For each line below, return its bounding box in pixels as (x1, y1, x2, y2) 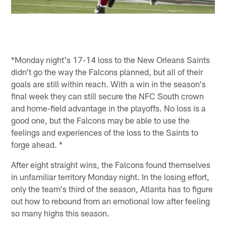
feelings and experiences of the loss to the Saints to (11, 127, 199, 137)
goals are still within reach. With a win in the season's (11, 78, 206, 89)
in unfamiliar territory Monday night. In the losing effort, (11, 171, 210, 182)
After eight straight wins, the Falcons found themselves (11, 159, 211, 169)
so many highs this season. (11, 207, 110, 218)
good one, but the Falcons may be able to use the (11, 115, 190, 125)
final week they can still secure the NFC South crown (11, 90, 204, 101)
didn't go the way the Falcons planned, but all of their (11, 66, 203, 77)
